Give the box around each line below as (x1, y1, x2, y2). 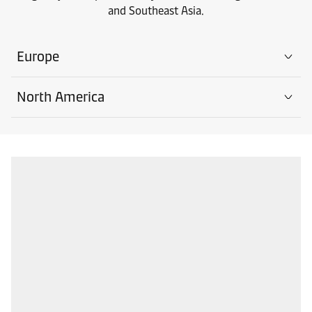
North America (17, 88, 104, 105)
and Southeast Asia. (108, 3, 204, 17)
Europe (17, 47, 59, 65)
